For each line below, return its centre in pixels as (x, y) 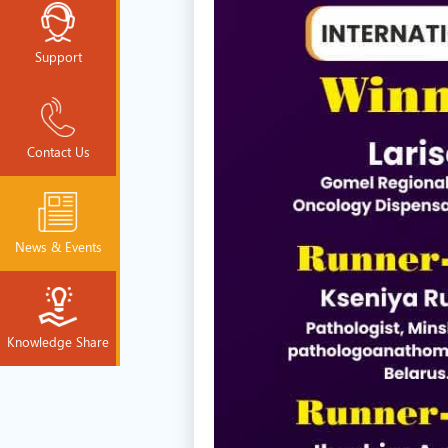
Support (58, 57)
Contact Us (58, 152)
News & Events (58, 247)
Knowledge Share (58, 342)
